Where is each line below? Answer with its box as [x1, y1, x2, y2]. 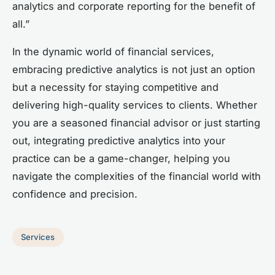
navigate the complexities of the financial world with [12, 169, 261, 182]
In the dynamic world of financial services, [12, 45, 214, 58]
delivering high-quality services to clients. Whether [12, 98, 257, 111]
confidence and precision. [12, 187, 137, 200]
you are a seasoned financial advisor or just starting [12, 116, 260, 129]
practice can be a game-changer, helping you [12, 152, 230, 165]
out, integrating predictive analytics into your [12, 134, 225, 147]
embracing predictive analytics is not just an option [12, 63, 255, 76]
